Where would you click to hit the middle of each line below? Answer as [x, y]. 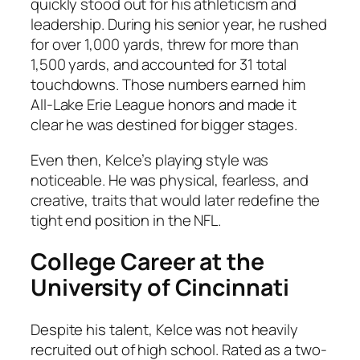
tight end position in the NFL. [126, 220]
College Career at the [147, 262]
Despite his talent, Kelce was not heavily [164, 329]
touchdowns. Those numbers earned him [168, 85]
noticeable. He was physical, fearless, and [170, 180]
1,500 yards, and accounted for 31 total [159, 65]
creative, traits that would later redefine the [176, 200]
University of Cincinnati [160, 288]
